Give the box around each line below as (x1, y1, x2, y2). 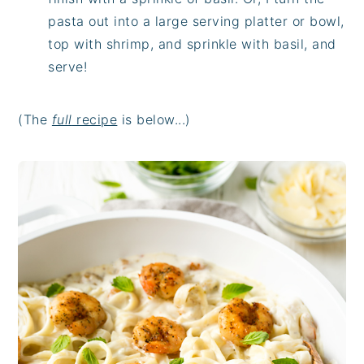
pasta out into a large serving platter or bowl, (48, 12, 344, 29)
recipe (71, 110, 118, 128)
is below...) (117, 110, 191, 128)
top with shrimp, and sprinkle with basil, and (48, 35, 336, 52)
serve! (48, 58, 88, 75)
